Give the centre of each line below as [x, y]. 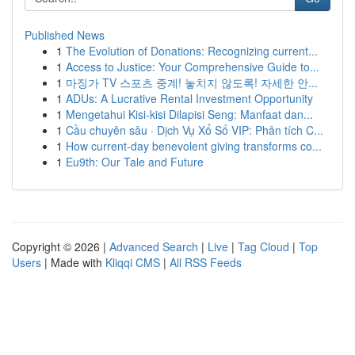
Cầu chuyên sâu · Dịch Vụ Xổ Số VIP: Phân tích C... [195, 130]
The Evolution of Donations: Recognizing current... [192, 51]
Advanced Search [154, 246]
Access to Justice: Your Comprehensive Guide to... [193, 67]
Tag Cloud [263, 246]
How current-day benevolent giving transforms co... [194, 146]
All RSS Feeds [206, 262]
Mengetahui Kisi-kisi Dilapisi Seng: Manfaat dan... [189, 114]
